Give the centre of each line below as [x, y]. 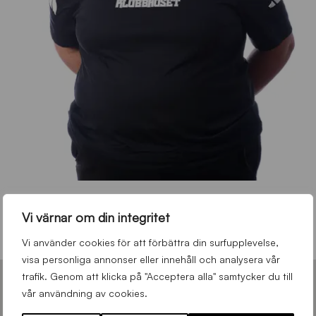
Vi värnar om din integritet [96, 217]
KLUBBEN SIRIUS [158, 294]
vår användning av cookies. [85, 293]
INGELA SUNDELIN [58, 206]
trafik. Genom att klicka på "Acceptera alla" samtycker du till [157, 276]
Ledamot [41, 225]
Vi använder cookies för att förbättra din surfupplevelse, [150, 242]
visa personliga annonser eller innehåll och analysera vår [151, 259]
